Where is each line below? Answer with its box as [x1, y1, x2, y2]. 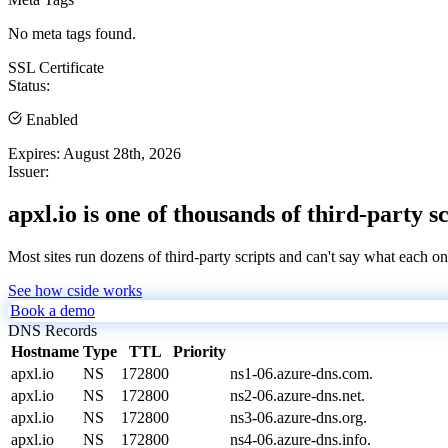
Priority [173, 342, 226, 360]
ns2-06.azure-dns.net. [230, 386, 365, 404]
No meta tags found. [8, 24, 136, 42]
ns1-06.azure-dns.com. [230, 364, 373, 382]
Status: [8, 76, 50, 94]
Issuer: [8, 162, 49, 180]
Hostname [11, 342, 79, 360]
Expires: [8, 144, 60, 162]
